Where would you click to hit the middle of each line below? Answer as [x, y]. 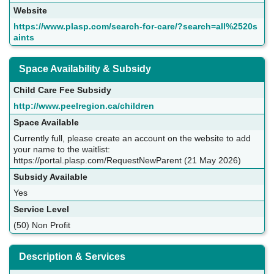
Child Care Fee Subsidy [62, 90]
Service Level [41, 209]
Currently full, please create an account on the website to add [132, 139]
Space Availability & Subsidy [85, 69]
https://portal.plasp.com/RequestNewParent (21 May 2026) [127, 161]
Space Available [46, 123]
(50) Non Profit [42, 225]
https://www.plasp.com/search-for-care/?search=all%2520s [135, 27]
